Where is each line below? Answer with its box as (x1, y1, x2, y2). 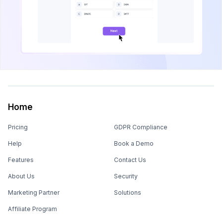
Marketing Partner (8, 188, 59, 196)
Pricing (8, 123, 28, 131)
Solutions (114, 188, 141, 196)
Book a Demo (114, 139, 154, 147)
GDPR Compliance (114, 123, 167, 131)
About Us (8, 172, 35, 180)
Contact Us (114, 156, 146, 164)
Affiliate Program (8, 205, 57, 213)
